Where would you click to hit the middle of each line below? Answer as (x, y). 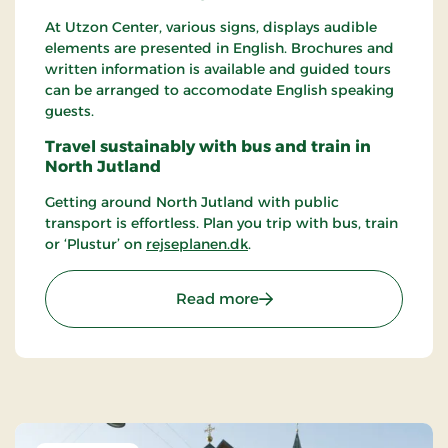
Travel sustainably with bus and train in (208, 146)
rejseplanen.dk (197, 243)
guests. (69, 110)
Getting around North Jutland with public (192, 201)
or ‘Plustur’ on (95, 243)
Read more (217, 298)
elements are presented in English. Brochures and (219, 47)
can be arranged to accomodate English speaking (219, 89)
